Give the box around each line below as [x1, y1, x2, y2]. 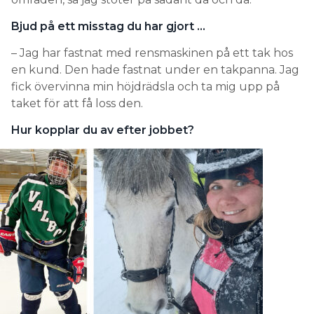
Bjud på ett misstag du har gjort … [11, 20, 205, 34]
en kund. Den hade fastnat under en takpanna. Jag [11, 63, 299, 77]
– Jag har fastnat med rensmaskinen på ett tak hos [11, 46, 293, 60]
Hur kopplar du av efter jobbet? [11, 123, 194, 137]
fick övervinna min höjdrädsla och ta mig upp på [11, 80, 280, 94]
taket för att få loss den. [11, 97, 143, 111]
